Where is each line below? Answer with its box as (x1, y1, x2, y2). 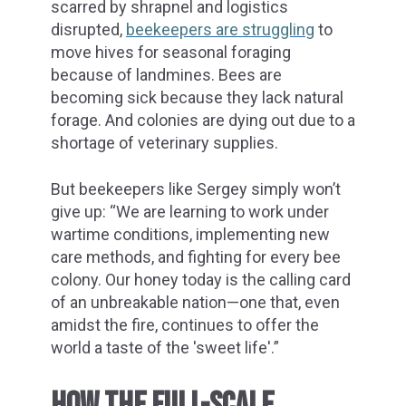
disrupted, (51, 20, 126, 40)
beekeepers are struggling (126, 20, 314, 40)
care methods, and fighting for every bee (51, 246, 341, 266)
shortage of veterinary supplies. (51, 133, 278, 153)
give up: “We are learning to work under (51, 201, 329, 221)
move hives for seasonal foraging (51, 43, 291, 63)
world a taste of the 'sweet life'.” (51, 337, 279, 357)
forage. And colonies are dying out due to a (51, 111, 355, 130)
